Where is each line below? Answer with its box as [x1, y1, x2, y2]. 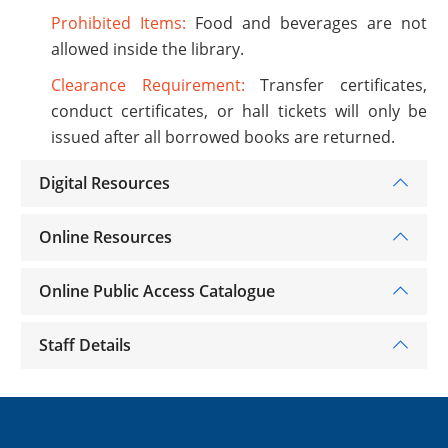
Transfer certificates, [244, 73, 428, 96]
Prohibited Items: [51, 11, 186, 34]
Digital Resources [38, 171, 170, 194]
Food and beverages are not [186, 11, 427, 34]
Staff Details [38, 333, 131, 356]
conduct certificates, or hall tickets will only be [51, 99, 427, 122]
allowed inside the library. [51, 37, 244, 60]
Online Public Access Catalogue [38, 279, 275, 302]
